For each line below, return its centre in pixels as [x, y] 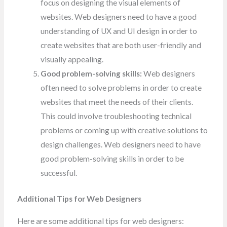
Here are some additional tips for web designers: [100, 221]
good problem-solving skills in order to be [112, 159]
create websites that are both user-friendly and [121, 45]
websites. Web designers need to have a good [119, 17]
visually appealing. [72, 60]
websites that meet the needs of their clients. [117, 102]
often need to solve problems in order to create [121, 88]
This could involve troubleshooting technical [116, 116]
